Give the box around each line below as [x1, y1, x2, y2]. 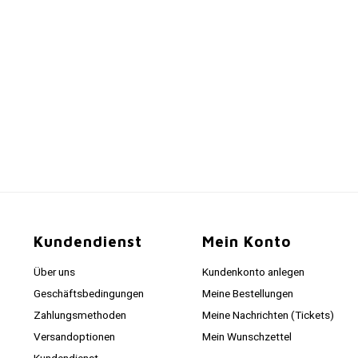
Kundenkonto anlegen [201, 265, 304, 280]
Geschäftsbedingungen [34, 286, 145, 302]
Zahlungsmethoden [34, 308, 127, 324]
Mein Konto [201, 233, 292, 250]
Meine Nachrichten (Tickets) [201, 308, 334, 324]
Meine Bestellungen [201, 286, 293, 302]
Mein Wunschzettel [201, 329, 292, 345]
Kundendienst [34, 233, 142, 250]
